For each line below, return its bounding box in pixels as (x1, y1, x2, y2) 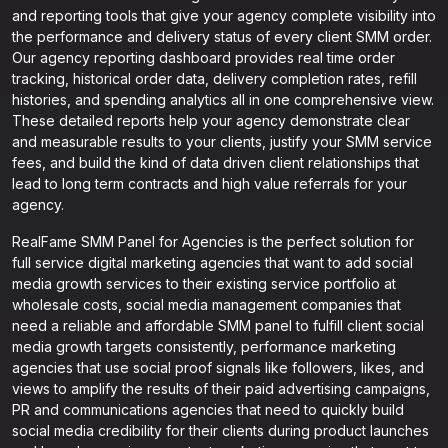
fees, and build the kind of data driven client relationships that (12, 154, 419, 171)
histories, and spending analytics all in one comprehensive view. (12, 91, 434, 108)
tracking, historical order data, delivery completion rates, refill (12, 70, 417, 87)
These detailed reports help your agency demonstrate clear (12, 112, 410, 129)
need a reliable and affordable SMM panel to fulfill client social (12, 317, 424, 334)
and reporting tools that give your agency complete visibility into (12, 7, 436, 24)
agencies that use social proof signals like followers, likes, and (12, 359, 424, 376)
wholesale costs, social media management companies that (12, 296, 401, 313)
